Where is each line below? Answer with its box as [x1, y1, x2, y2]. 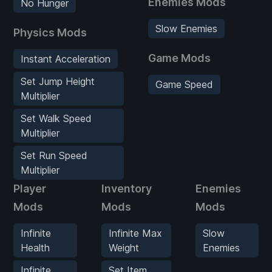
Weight [108, 241, 139, 254]
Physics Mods [13, 25, 87, 39]
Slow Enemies [155, 22, 217, 35]
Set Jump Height [21, 75, 95, 87]
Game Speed [155, 78, 213, 90]
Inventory [101, 182, 152, 195]
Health [21, 241, 50, 254]
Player [13, 182, 46, 195]
